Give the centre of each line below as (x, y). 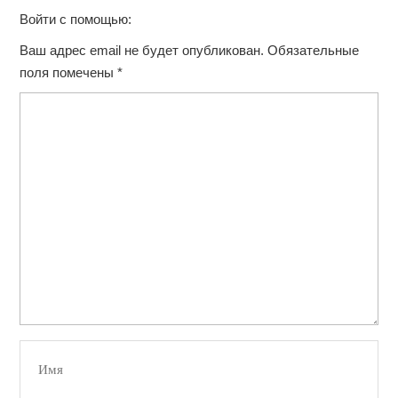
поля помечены (68, 73)
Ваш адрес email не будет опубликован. (142, 51)
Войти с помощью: (77, 20)
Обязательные (311, 51)
